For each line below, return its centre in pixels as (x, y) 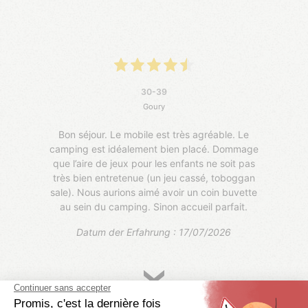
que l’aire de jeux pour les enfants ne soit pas (154, 163)
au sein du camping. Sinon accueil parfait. (154, 206)
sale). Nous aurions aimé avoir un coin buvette (154, 192)
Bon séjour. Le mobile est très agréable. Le (154, 134)
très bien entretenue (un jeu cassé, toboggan (154, 177)
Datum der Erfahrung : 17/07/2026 (154, 232)
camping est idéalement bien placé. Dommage (154, 148)
